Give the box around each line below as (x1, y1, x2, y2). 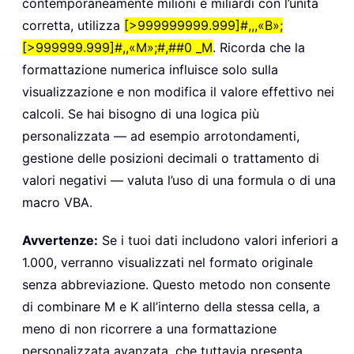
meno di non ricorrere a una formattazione (22, 321, 277, 337)
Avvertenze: (22, 232, 98, 249)
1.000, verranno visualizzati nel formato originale (22, 254, 313, 271)
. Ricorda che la (213, 40, 305, 56)
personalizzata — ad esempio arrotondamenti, (22, 128, 299, 145)
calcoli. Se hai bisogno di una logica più (22, 106, 259, 122)
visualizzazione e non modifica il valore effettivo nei (22, 84, 334, 100)
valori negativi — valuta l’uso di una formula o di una (22, 172, 336, 189)
